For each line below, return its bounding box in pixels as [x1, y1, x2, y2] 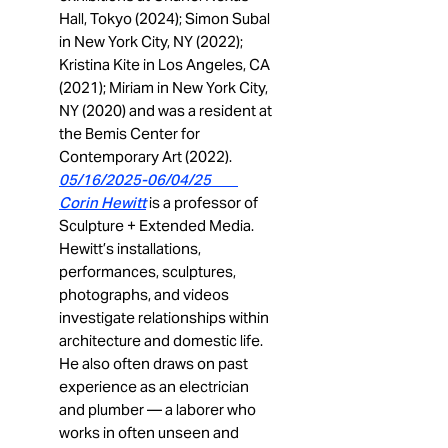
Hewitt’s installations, [59, 239, 201, 258]
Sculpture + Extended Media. [59, 216, 254, 235]
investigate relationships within [59, 308, 269, 327]
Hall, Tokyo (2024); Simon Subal [59, 9, 270, 28]
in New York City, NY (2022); [59, 32, 243, 51]
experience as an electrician [59, 377, 249, 396]
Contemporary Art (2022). [59, 147, 235, 166]
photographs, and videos [59, 285, 229, 304]
